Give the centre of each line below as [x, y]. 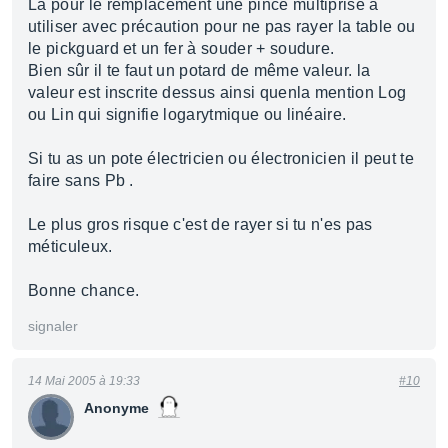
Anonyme [116, 408]
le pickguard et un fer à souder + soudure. [181, 48]
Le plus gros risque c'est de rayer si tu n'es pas [200, 224]
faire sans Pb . [81, 180]
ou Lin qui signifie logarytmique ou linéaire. [187, 114]
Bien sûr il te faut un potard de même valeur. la [199, 70]
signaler [53, 326]
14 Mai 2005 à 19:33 [84, 381]
